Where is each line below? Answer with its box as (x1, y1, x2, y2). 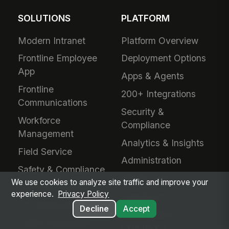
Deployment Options (121, 53, 207, 64)
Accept (122, 204, 150, 214)
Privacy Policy (58, 189, 109, 199)
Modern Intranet (18, 35, 86, 46)
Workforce (18, 114, 61, 126)
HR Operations (18, 199, 80, 211)
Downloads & (121, 208, 177, 219)
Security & (121, 106, 165, 117)
